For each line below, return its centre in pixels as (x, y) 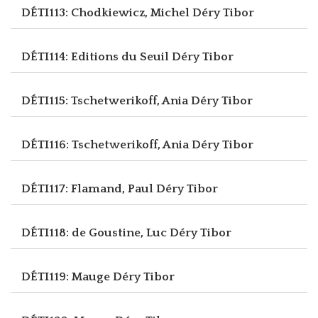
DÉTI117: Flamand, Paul (89, 188)
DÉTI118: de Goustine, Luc (95, 232)
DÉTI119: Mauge (67, 276)
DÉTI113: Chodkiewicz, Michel (107, 12)
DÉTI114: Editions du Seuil (97, 56)
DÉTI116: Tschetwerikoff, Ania (106, 144)
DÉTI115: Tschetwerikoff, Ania (106, 100)
